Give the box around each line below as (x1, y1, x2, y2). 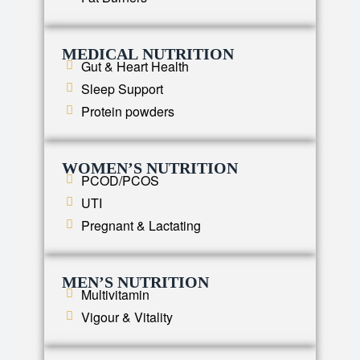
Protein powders (80, 102, 174, 121)
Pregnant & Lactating (80, 216, 201, 235)
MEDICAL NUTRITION (62, 45, 234, 63)
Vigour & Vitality (80, 308, 173, 327)
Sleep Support (80, 80, 163, 99)
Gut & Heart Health (80, 57, 189, 76)
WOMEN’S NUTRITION (62, 159, 238, 178)
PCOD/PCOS (80, 171, 159, 190)
